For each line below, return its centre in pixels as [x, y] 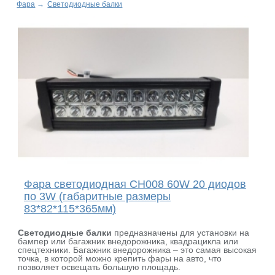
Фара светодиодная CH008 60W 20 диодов [135, 184]
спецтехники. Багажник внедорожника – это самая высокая [137, 250]
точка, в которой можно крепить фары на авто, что [120, 259]
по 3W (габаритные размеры [97, 197]
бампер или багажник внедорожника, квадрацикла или [128, 242]
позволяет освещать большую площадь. [99, 267]
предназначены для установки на [181, 233]
